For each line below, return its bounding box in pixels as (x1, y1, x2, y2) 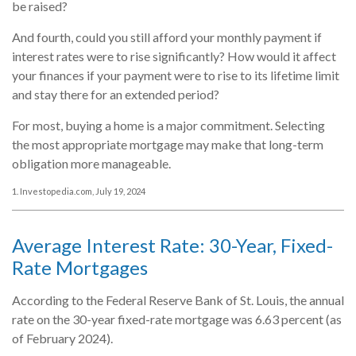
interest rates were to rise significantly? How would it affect (12, 48, 336, 64)
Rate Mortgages (12, 255, 148, 279)
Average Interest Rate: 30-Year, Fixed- (12, 233, 333, 257)
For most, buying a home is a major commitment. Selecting (12, 117, 325, 133)
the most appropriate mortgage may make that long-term (12, 136, 323, 152)
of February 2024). (12, 330, 113, 346)
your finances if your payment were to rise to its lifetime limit (12, 67, 339, 83)
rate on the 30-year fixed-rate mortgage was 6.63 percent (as (12, 311, 342, 327)
